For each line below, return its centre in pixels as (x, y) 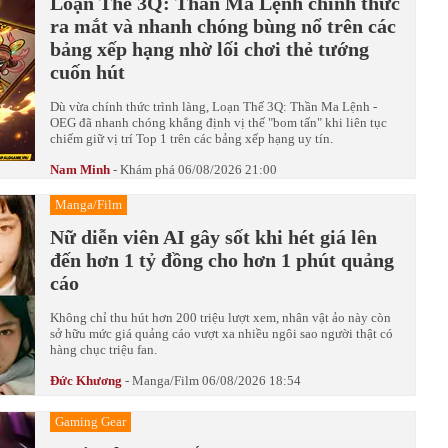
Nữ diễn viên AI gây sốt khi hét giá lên (213, 236)
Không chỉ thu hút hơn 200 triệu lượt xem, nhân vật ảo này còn (220, 317)
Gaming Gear (90, 421)
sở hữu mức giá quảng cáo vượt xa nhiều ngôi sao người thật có (221, 333)
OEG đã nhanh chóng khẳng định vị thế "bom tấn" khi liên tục (218, 122)
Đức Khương (86, 380)
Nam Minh (80, 169)
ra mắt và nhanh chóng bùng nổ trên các (223, 25)
